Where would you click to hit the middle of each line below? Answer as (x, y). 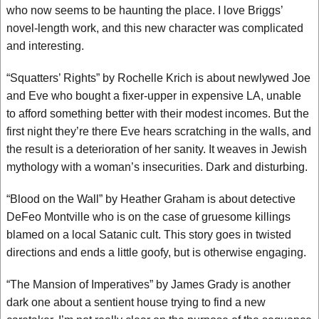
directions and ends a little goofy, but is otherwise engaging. (156, 252)
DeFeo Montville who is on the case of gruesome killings (148, 217)
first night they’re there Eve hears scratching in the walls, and (159, 131)
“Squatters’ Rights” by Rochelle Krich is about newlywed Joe (158, 78)
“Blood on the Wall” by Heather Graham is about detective (151, 199)
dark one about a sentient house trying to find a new (136, 302)
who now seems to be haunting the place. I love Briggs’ (145, 10)
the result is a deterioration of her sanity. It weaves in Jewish (157, 149)
